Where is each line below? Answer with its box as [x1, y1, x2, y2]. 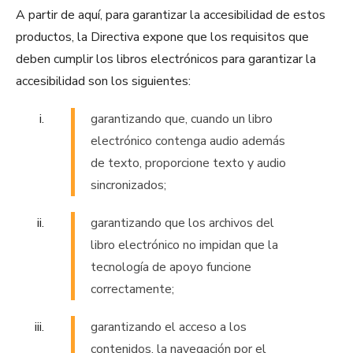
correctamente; [91, 281, 174, 299]
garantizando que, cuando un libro [91, 110, 273, 128]
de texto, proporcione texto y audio [91, 154, 286, 173]
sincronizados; [91, 176, 166, 195]
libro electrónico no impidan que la [91, 236, 278, 255]
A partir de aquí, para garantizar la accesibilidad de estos [16, 6, 325, 24]
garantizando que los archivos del [91, 214, 274, 232]
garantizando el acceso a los [91, 318, 247, 336]
